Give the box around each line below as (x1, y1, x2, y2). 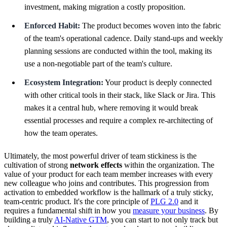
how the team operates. (24, 129, 98, 138)
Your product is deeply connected (103, 78, 212, 87)
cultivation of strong (4, 161, 70, 170)
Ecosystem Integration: (24, 78, 103, 87)
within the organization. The (122, 161, 214, 170)
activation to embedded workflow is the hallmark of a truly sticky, (4, 188, 213, 197)
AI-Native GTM (54, 215, 107, 224)
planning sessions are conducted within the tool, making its (24, 47, 212, 56)
